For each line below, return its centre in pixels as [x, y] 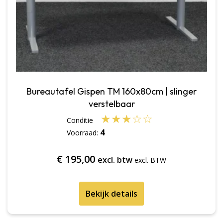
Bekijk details [111, 194]
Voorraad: [83, 132]
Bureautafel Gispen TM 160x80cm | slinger [111, 92]
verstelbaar [111, 104]
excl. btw [115, 160]
